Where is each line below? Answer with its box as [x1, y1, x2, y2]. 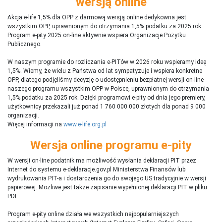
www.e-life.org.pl [63, 120, 107, 128]
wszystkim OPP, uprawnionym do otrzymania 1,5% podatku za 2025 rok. [7, 22, 203, 30]
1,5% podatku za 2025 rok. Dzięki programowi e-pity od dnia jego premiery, [7, 94, 206, 101]
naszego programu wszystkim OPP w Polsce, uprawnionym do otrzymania [7, 85, 209, 92]
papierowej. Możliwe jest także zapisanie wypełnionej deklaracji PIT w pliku [7, 183, 207, 191]
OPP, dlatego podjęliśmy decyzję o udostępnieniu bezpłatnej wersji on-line [7, 76, 204, 83]
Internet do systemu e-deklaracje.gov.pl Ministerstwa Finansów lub [7, 166, 185, 173]
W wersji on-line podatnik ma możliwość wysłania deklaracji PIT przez [7, 157, 196, 164]
